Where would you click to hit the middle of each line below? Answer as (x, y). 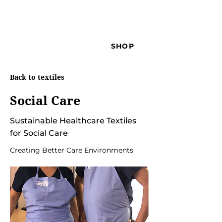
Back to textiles (37, 77)
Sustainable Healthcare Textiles (73, 121)
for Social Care (39, 133)
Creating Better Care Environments (72, 150)
